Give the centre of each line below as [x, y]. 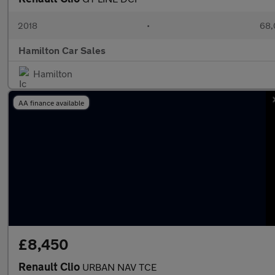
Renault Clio [50, 266]
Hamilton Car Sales [62, 50]
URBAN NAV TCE [119, 267]
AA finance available [51, 103]
